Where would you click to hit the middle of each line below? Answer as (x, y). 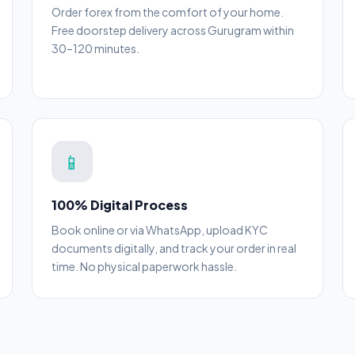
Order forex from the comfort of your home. (168, 12)
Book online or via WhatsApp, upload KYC (160, 230)
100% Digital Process (120, 205)
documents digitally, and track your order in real (174, 248)
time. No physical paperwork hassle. (144, 266)
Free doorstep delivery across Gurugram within (173, 30)
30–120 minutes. (95, 48)
